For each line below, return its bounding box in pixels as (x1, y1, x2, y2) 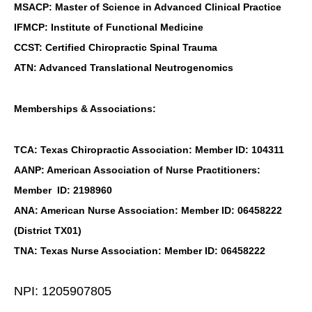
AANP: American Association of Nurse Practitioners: (14, 164, 260, 176)
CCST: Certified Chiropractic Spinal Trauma (14, 42, 217, 54)
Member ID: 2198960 (14, 185, 112, 196)
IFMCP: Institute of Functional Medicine (14, 22, 203, 33)
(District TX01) (14, 225, 81, 237)
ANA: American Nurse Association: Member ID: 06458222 (14, 205, 282, 217)
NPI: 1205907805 (14, 284, 111, 299)
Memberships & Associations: (14, 103, 156, 115)
